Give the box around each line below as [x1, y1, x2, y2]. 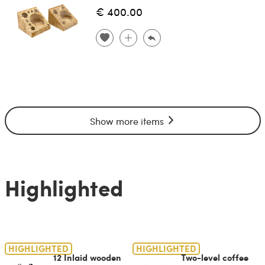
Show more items [89, 115, 166, 128]
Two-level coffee [181, 250, 249, 264]
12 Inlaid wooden [53, 250, 121, 264]
